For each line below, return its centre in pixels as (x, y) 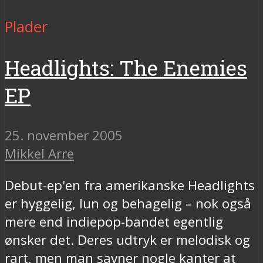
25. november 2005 (64, 136)
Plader (26, 26)
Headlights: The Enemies (126, 68)
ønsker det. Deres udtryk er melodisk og (127, 240)
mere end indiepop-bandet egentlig (114, 221)
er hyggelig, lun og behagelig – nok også (128, 203)
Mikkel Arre (39, 154)
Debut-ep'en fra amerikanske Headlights (130, 185)
